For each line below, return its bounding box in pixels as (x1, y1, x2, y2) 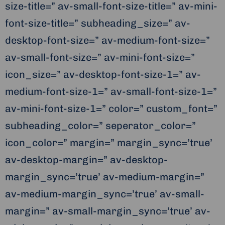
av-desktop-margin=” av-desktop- (5, 154, 168, 166)
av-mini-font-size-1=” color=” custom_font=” (5, 102, 217, 115)
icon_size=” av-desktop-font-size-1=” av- (5, 68, 201, 81)
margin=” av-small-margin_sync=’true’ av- (5, 205, 210, 217)
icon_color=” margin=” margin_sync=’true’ (5, 137, 212, 149)
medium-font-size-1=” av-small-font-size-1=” (5, 85, 217, 98)
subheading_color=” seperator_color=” (5, 120, 196, 132)
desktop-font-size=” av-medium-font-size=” (5, 34, 210, 47)
